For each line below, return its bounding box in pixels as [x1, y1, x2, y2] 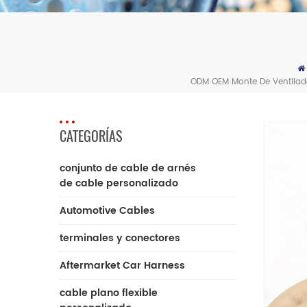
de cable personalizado [60, 175, 178, 191]
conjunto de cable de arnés [60, 160, 196, 176]
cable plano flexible [60, 285, 158, 301]
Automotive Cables [60, 203, 155, 219]
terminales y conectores [60, 230, 180, 246]
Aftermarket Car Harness [60, 258, 185, 273]
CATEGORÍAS [60, 127, 122, 145]
